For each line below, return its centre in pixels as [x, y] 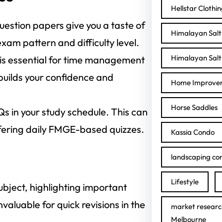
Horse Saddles [194, 107]
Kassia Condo [193, 132]
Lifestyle [185, 182]
